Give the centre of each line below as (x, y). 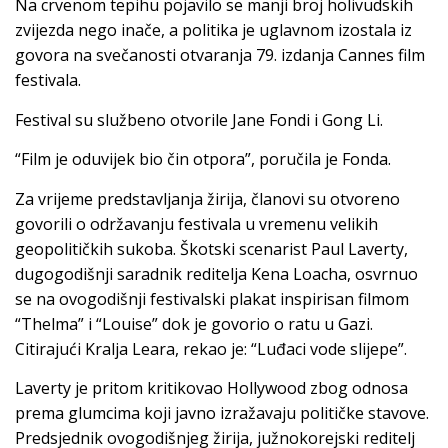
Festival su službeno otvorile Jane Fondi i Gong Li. (199, 119)
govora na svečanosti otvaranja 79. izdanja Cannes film (220, 55)
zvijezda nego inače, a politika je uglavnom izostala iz (213, 30)
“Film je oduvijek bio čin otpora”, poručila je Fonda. (203, 159)
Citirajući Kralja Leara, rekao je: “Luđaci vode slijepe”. (211, 348)
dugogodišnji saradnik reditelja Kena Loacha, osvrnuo (216, 273)
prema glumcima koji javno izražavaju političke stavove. (222, 412)
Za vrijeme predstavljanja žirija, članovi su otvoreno (207, 198)
